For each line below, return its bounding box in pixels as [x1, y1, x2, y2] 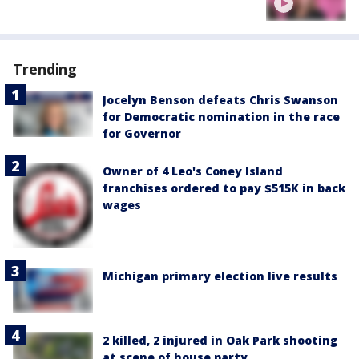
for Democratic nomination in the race [103, 109, 340, 125]
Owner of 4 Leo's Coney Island [103, 163, 283, 179]
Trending [13, 59, 78, 79]
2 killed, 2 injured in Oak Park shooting [103, 333, 337, 349]
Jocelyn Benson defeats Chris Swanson [103, 92, 338, 108]
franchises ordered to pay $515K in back [103, 180, 345, 196]
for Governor [103, 126, 181, 142]
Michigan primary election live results [103, 268, 337, 284]
